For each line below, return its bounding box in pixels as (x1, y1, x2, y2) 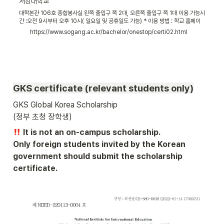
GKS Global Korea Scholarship (13, 100, 119, 110)
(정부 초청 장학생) (13, 112, 74, 122)
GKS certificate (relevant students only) (13, 82, 193, 94)
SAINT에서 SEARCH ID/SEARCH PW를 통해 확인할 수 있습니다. (19, 41, 177, 49)
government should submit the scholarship (13, 151, 182, 161)
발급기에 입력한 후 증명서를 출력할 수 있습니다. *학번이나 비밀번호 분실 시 (19, 33, 193, 41)
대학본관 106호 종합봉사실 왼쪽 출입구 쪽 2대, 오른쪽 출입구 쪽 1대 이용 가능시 (19, 9, 205, 17)
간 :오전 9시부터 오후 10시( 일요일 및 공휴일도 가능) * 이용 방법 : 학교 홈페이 (19, 17, 200, 25)
